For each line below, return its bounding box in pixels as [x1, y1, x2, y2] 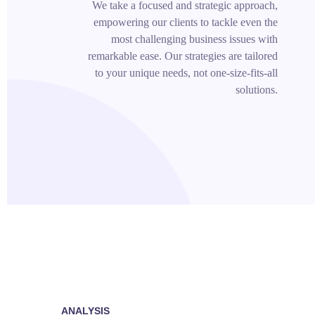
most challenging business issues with [110, 32, 278, 45]
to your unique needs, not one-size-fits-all [94, 66, 278, 79]
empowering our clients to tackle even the [93, 15, 278, 28]
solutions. [235, 83, 278, 96]
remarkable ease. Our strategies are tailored [87, 49, 278, 62]
